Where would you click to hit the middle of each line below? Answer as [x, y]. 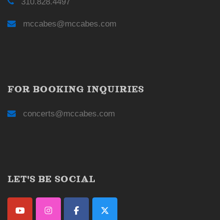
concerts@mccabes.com [69, 114]
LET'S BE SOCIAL [51, 179]
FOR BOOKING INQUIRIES [76, 89]
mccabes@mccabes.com [70, 24]
